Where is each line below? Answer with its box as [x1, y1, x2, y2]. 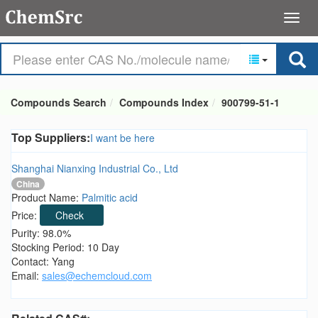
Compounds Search [11, 95, 106, 109]
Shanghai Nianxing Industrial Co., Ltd [11, 161, 178, 175]
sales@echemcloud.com [42, 268, 152, 283]
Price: [11, 208, 40, 223]
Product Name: [11, 190, 82, 205]
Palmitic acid [82, 190, 138, 205]
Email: [11, 268, 42, 283]
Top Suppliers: [11, 129, 90, 146]
